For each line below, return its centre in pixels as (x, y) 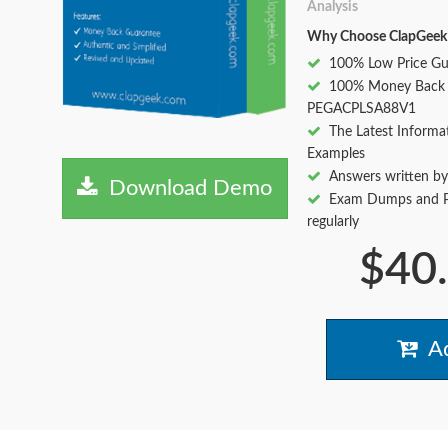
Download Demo (185, 188)
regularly (332, 222)
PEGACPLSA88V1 (361, 109)
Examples (335, 154)
